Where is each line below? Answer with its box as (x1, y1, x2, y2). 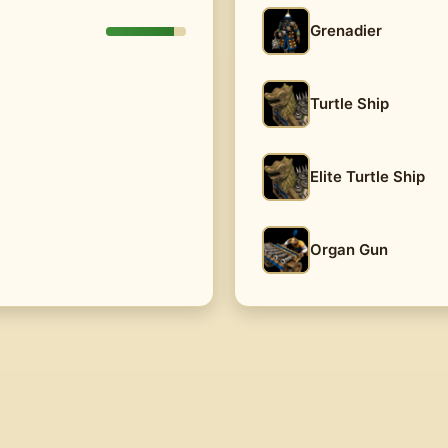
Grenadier (310, 21, 382, 40)
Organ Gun (310, 240, 388, 259)
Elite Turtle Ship (310, 167, 425, 186)
